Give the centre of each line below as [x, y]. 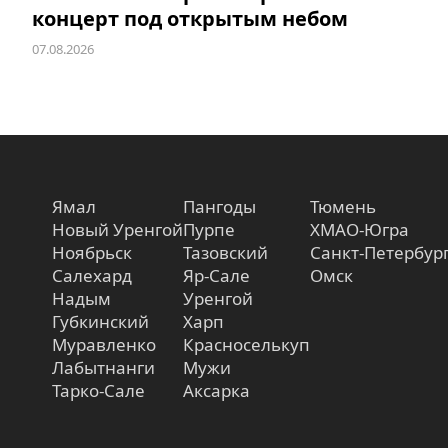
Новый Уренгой [117, 229]
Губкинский [100, 321]
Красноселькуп [246, 344]
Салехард [92, 275]
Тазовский [225, 252]
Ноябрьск [92, 252]
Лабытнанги [103, 367]
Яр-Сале [216, 275]
